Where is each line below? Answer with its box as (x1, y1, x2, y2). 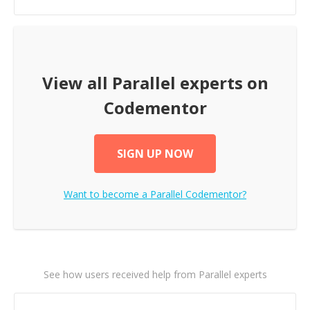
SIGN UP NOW (117, 146, 193, 161)
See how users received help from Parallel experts (43, 268, 267, 281)
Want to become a (64, 188, 150, 201)
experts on (175, 71, 268, 94)
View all (42, 71, 112, 94)
